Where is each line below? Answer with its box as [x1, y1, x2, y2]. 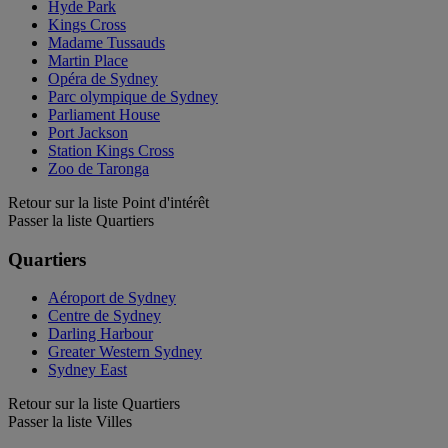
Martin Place [48, 51, 128, 69]
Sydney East [48, 361, 127, 379]
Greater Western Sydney [48, 343, 202, 361]
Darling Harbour [48, 325, 153, 343]
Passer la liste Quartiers [8, 211, 154, 229]
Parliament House [48, 105, 160, 123]
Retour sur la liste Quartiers [8, 395, 180, 413]
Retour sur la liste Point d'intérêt [8, 193, 209, 211]
